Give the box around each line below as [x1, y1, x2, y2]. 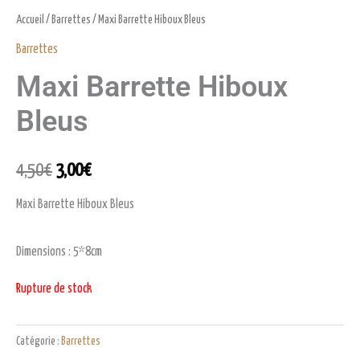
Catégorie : [16, 336, 61, 348]
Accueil [16, 14, 44, 26]
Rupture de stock [16, 283, 92, 296]
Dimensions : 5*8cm [16, 245, 102, 258]
